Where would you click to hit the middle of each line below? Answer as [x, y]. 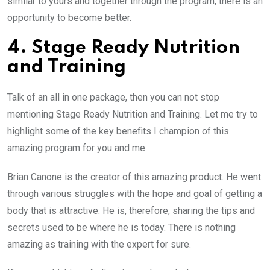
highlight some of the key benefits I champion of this [118, 131]
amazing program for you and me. [77, 148]
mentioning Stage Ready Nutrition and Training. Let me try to [133, 114]
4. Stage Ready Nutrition [124, 48]
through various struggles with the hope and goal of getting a [135, 193]
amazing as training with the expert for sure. [99, 244]
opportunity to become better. [69, 17]
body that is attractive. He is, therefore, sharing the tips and [131, 210]
